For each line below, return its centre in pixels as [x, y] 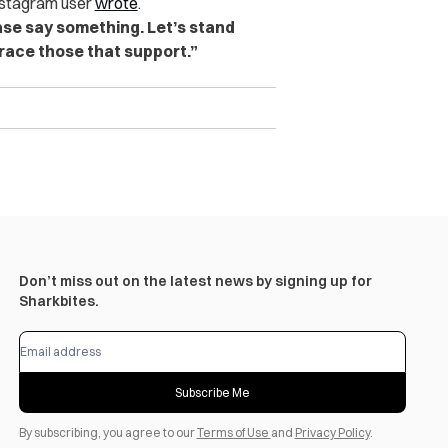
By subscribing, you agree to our [107, 432]
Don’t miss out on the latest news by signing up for [195, 280]
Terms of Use [233, 432]
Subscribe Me [212, 392]
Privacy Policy [332, 432]
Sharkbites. [58, 300]
